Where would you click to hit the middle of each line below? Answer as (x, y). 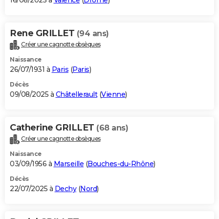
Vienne (113, 95)
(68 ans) (112, 128)
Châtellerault (76, 95)
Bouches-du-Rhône (120, 164)
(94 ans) (93, 34)
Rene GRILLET (43, 33)
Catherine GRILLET (53, 128)
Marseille (68, 164)
